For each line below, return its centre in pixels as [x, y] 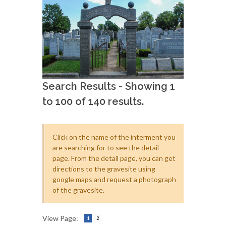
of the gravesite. [78, 190]
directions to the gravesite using [104, 168]
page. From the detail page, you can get [114, 158]
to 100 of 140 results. [93, 101]
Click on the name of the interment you [114, 137]
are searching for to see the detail [106, 147]
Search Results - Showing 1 [109, 86]
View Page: [60, 218]
